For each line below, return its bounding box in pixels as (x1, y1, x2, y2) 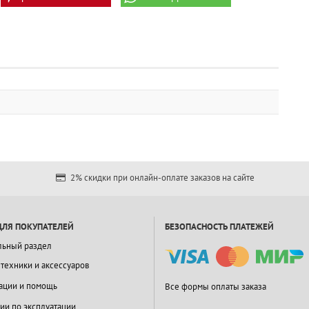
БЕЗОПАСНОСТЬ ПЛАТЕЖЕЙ (165, 221, 274, 233)
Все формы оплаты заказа (165, 281, 266, 293)
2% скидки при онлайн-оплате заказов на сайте (68, 172, 255, 184)
